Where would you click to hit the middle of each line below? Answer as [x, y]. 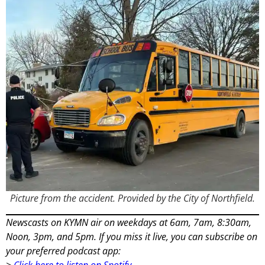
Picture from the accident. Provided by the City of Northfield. [132, 198]
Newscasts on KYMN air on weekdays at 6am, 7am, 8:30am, [129, 222]
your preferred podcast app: [63, 251]
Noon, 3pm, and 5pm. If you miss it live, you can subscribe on [132, 236]
